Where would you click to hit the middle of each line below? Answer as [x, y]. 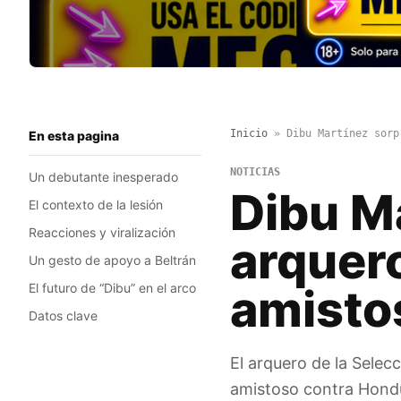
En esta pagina [74, 136]
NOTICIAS [255, 172]
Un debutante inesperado [103, 177]
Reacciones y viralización [102, 233]
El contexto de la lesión [96, 205]
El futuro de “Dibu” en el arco [112, 288]
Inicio [248, 134]
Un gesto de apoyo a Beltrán [112, 260]
